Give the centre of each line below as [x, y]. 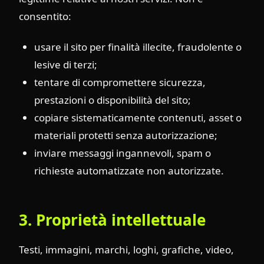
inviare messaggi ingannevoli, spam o [122, 153]
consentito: [45, 16]
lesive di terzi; [65, 64]
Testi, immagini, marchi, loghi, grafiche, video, [126, 250]
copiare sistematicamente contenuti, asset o [138, 117]
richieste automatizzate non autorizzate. [129, 170]
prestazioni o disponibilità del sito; [112, 100]
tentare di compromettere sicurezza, [120, 82]
